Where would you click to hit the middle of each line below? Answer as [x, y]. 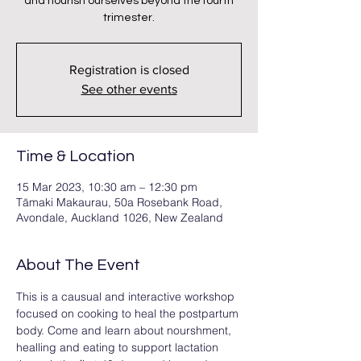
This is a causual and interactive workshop [127, 297]
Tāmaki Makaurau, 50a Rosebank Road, [119, 202]
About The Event [78, 265]
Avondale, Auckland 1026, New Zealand [120, 218]
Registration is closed [129, 70]
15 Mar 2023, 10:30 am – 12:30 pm [107, 187]
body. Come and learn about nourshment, [125, 330]
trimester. [129, 18]
